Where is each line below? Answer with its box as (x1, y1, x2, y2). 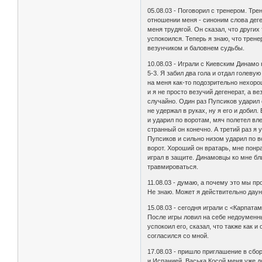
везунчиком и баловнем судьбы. (147, 44, 245, 52)
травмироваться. (147, 163, 199, 171)
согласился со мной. (147, 232, 209, 240)
